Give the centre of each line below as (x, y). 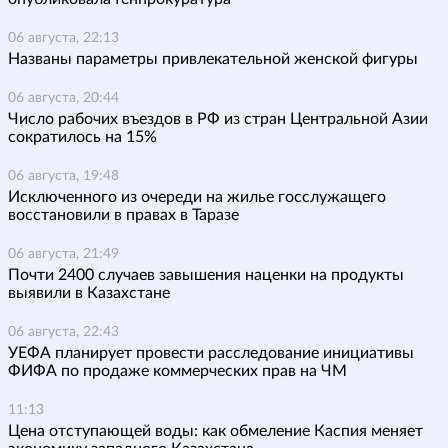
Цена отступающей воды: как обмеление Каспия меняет (215, 431)
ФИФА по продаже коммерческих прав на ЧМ (177, 371)
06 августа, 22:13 (63, 38)
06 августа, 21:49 (63, 254)
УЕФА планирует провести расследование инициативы (211, 353)
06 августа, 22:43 (63, 332)
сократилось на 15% (82, 137)
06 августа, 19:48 (63, 176)
